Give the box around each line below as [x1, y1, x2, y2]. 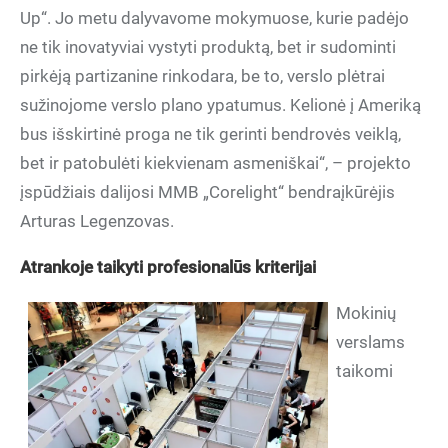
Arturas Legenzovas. [20, 211, 174, 231]
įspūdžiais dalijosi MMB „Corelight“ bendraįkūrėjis [20, 182, 395, 202]
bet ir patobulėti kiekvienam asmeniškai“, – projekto [20, 153, 411, 173]
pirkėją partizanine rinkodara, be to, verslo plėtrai [20, 66, 385, 86]
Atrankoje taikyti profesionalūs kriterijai [20, 257, 316, 277]
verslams [336, 332, 405, 352]
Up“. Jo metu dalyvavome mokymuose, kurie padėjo [20, 8, 409, 28]
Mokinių [336, 303, 396, 323]
